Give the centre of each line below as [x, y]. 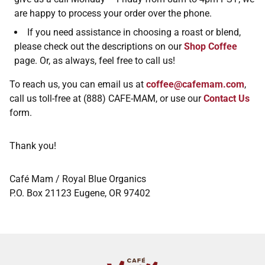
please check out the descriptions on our [99, 47]
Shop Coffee [211, 47]
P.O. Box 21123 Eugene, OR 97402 [80, 193]
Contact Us [227, 99]
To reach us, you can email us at [78, 85]
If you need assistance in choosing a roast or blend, [134, 33]
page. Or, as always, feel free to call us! [95, 61]
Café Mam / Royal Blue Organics [78, 179]
